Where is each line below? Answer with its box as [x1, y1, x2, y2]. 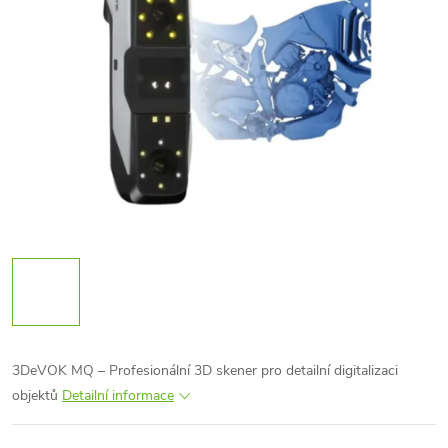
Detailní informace [62, 386, 174, 405]
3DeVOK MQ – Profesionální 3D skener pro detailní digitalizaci [12, 361, 398, 380]
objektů [12, 386, 58, 405]
